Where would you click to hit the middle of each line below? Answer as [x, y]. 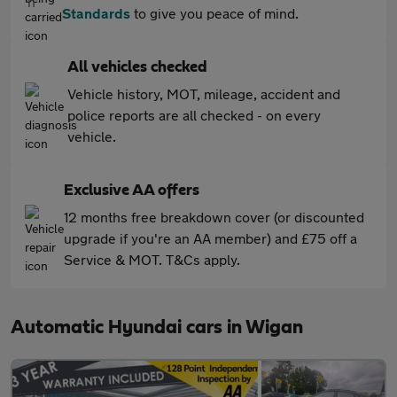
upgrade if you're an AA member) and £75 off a [210, 238]
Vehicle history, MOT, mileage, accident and [204, 94]
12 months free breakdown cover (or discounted [214, 217]
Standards [96, 13]
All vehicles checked [137, 68]
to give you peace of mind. [214, 13]
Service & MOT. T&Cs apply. [152, 260]
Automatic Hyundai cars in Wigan [157, 327]
